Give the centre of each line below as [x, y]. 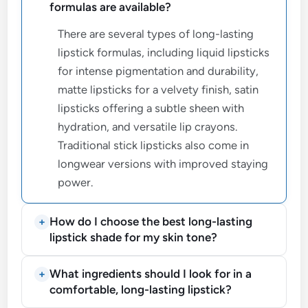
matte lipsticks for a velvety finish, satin [158, 89]
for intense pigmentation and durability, [158, 70]
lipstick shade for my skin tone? [134, 237]
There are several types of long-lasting [156, 33]
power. [76, 182]
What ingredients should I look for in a [151, 273]
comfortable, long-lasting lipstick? [141, 289]
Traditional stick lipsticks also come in [154, 145]
